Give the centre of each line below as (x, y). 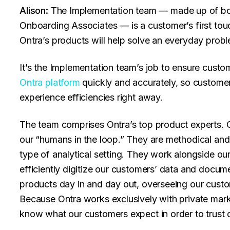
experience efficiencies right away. (91, 97)
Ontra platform (50, 82)
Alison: (34, 11)
